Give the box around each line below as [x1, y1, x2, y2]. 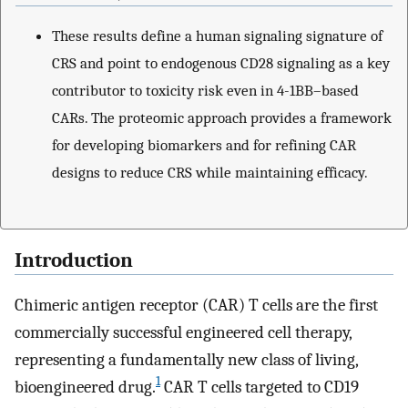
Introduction [15, 248, 133, 272]
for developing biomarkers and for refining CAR [52, 135, 356, 154]
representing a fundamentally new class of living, [15, 349, 358, 370]
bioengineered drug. [15, 376, 156, 397]
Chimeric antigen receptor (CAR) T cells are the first [15, 294, 378, 315]
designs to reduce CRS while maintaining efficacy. [52, 162, 368, 181]
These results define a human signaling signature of [52, 25, 382, 45]
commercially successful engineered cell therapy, [15, 321, 352, 342]
